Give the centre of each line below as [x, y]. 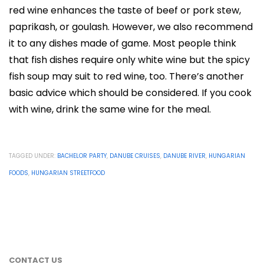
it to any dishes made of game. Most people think [123, 43]
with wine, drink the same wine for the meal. [110, 109]
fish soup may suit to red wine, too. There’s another [126, 76]
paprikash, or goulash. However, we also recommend [131, 27]
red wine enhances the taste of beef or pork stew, [125, 10]
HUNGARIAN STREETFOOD [68, 173]
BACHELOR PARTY [82, 156]
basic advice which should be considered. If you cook [130, 93]
